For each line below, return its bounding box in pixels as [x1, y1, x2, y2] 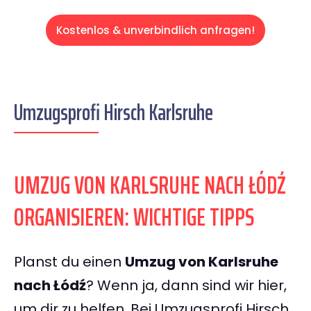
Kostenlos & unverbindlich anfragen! [56, 23, 255, 38]
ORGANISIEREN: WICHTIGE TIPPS [14, 197, 254, 237]
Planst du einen [14, 252, 125, 272]
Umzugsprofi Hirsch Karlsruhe [14, 95, 213, 131]
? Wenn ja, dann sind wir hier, [86, 276, 287, 296]
